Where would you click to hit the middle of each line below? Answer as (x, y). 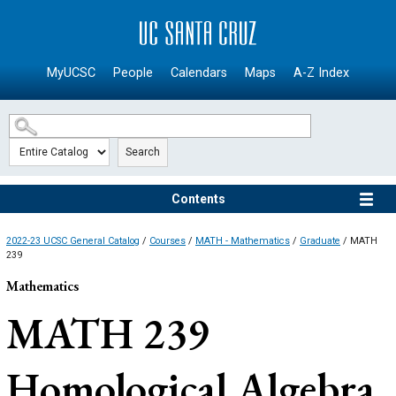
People (133, 73)
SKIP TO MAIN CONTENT (87, 17)
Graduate (320, 241)
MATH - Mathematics (243, 241)
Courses (168, 241)
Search (143, 152)
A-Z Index (321, 73)
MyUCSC (71, 73)
